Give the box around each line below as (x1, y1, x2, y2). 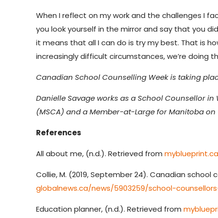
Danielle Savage (36, 92, 95, 103)
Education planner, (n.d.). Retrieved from (36, 203, 184, 214)
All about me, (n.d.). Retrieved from (36, 148, 165, 159)
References (36, 127, 82, 138)
